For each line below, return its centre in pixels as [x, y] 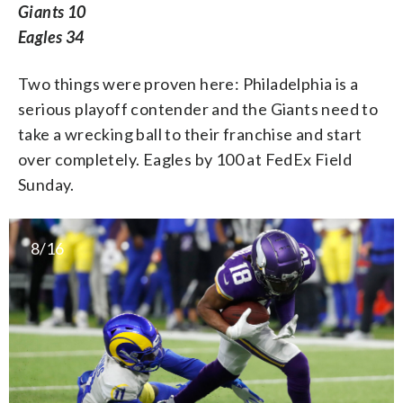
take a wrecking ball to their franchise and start [190, 134]
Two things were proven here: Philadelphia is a [188, 83]
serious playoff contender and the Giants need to [198, 108]
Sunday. [46, 184]
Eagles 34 [51, 36]
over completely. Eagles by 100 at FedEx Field [185, 159]
